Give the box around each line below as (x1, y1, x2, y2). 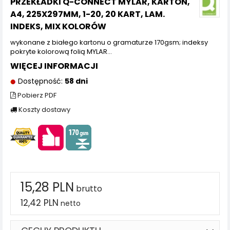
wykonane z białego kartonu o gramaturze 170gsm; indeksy (10, 37, 208, 47)
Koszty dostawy (17, 105, 70, 114)
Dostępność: (16, 76, 65, 86)
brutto (74, 183, 102, 195)
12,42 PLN (21, 197, 59, 209)
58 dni (65, 76, 88, 86)
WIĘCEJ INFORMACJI (10, 60, 98, 72)
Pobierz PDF (16, 90, 56, 100)
